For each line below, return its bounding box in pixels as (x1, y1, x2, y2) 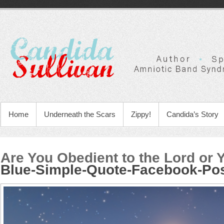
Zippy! (131, 110, 151, 118)
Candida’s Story (166, 110, 218, 118)
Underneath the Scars (44, 110, 115, 118)
